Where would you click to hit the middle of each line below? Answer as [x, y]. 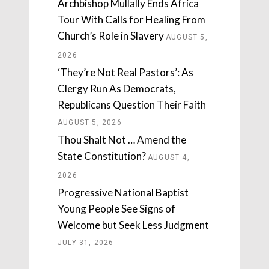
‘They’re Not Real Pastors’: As [125, 73]
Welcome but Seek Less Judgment [133, 225]
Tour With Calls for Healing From [131, 20]
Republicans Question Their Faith [132, 105]
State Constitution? [102, 156]
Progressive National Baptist [123, 193]
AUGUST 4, [169, 158]
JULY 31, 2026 [86, 243]
